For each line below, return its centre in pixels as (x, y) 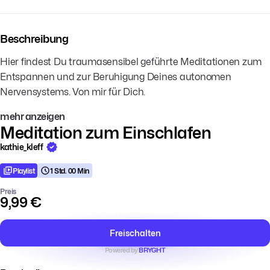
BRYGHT (152, 250)
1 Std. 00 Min (70, 171)
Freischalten (135, 233)
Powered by (122, 250)
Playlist (24, 171)
